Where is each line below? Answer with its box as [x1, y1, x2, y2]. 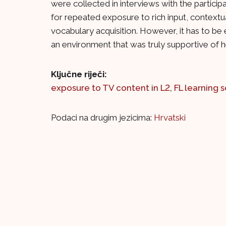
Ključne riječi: [51, 69, 107, 80]
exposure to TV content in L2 [51, 83, 170, 93]
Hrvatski [154, 112, 186, 123]
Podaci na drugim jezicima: [51, 112, 154, 123]
